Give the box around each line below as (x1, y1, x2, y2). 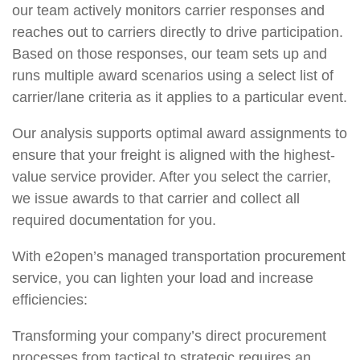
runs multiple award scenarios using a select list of (12, 67, 333, 84)
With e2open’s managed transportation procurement (12, 247, 346, 264)
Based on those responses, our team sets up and (12, 45, 327, 62)
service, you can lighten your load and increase (12, 269, 313, 286)
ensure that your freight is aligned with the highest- (12, 146, 335, 163)
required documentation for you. (12, 211, 216, 228)
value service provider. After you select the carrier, (12, 168, 331, 185)
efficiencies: (12, 291, 88, 308)
